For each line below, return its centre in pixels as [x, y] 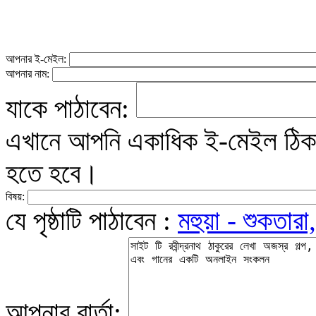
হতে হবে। [52, 173]
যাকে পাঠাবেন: [71, 108]
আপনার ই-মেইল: [37, 59]
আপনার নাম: [29, 74]
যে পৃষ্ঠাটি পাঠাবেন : [92, 220]
